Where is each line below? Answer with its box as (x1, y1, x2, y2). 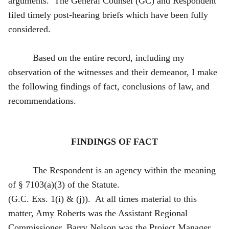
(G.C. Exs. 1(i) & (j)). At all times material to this (8, 193, 197, 204)
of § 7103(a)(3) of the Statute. (8, 179, 125, 190)
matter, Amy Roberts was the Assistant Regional (8, 208, 188, 218)
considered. (8, 24, 53, 34)
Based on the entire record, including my (33, 52, 185, 63)
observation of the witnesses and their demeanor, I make (8, 66, 217, 77)
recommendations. (8, 95, 76, 106)
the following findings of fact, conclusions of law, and (8, 81, 210, 91)
